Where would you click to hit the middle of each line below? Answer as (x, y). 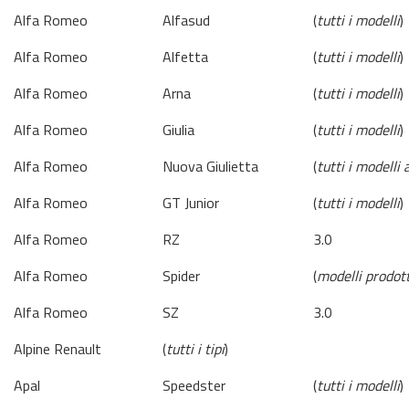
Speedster (194, 385)
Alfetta (185, 57)
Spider (181, 276)
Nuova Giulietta (210, 166)
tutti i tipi (195, 349)
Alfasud (186, 20)
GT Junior (191, 203)
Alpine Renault (58, 349)
